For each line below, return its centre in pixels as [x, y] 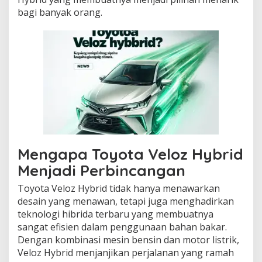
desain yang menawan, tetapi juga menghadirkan [126, 201]
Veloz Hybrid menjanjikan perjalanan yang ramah [126, 253]
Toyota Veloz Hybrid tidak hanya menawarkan [119, 188]
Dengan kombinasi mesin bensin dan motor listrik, [128, 240]
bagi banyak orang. [60, 12]
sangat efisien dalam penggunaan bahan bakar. [122, 227]
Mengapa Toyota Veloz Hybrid [130, 154]
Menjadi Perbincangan [101, 170]
